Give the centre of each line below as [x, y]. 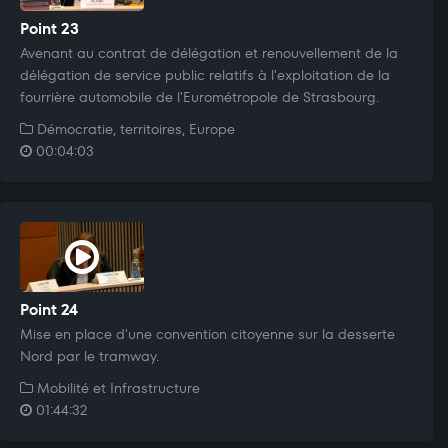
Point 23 [49, 28]
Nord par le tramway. [89, 355]
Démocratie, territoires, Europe [134, 128]
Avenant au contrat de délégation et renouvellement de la [209, 52]
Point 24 [49, 309]
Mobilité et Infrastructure [116, 387]
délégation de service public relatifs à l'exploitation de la [205, 74]
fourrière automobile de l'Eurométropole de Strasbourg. [199, 96]
